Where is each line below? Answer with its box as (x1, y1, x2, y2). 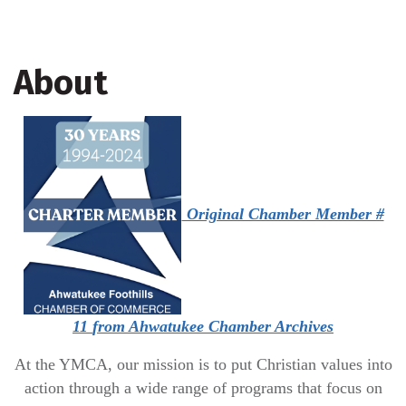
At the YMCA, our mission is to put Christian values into (14, 355, 392, 374)
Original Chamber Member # (181, 204, 384, 223)
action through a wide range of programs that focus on (24, 379, 382, 398)
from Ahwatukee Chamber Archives (92, 317, 333, 336)
